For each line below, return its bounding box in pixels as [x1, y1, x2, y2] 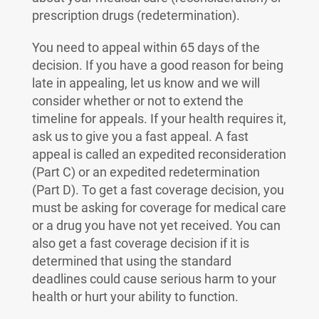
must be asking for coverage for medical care [31, 200, 286, 215]
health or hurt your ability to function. [31, 289, 239, 304]
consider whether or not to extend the [31, 93, 244, 108]
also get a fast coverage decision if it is [31, 236, 249, 251]
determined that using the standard [31, 253, 231, 268]
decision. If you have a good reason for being [31, 58, 283, 73]
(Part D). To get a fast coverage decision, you [31, 182, 284, 197]
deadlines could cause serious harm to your [31, 271, 276, 286]
